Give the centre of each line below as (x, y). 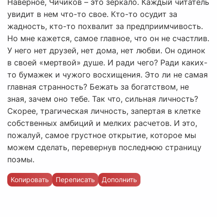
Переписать (75, 180)
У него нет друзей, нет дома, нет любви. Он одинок (106, 51)
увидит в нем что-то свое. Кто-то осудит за (92, 14)
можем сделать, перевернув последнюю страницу (104, 147)
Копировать (30, 180)
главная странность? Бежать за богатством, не (98, 87)
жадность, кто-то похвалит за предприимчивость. (105, 26)
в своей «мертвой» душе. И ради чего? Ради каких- (107, 63)
